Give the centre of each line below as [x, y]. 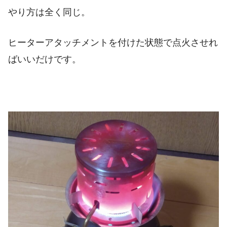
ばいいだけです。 [45, 59]
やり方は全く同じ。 [49, 12]
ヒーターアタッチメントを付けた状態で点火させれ [113, 42]
